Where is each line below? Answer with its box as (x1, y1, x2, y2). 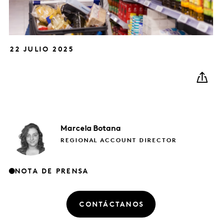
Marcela (60, 124, 94, 133)
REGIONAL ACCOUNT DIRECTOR (60, 137, 177, 144)
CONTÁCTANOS (79, 201, 144, 209)
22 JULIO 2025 (10, 46, 74, 54)
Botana (93, 124, 121, 133)
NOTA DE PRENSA (15, 167, 89, 175)
